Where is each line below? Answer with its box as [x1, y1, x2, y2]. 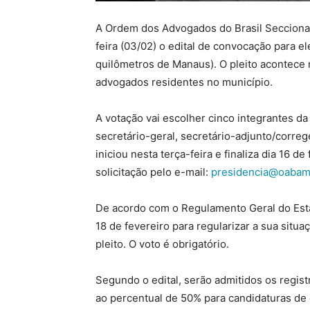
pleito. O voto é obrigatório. [95, 237, 229, 250]
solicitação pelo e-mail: [95, 165, 211, 179]
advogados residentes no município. [95, 75, 273, 89]
